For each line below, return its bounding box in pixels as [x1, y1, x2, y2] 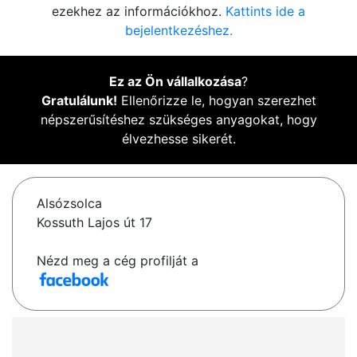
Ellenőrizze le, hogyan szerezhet [116, 92, 316, 109]
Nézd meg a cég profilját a [37, 253, 198, 269]
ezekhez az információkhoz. [52, 3, 226, 20]
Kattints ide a [226, 3, 305, 20]
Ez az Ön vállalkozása [109, 73, 241, 90]
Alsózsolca [37, 195, 102, 212]
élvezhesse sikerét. [121, 131, 236, 147]
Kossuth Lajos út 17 [37, 214, 152, 231]
